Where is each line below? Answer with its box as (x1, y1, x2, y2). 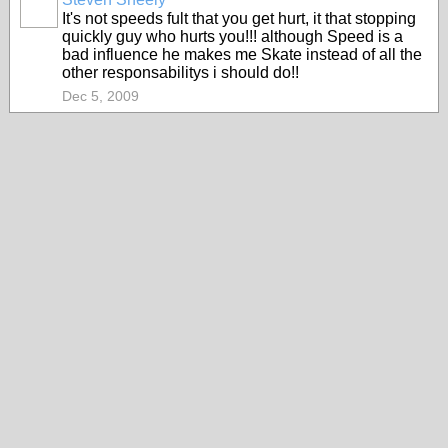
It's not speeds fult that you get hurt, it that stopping (62, 10, 416, 27)
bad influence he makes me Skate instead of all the (62, 46, 422, 63)
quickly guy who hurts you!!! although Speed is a (62, 28, 403, 45)
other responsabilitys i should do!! (62, 64, 299, 81)
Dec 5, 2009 (62, 88, 139, 104)
